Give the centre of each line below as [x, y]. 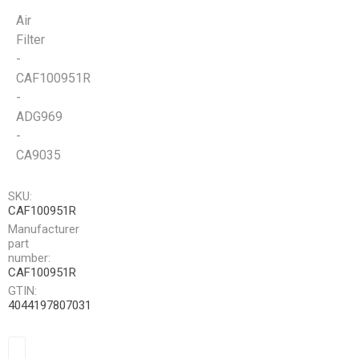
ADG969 [39, 117]
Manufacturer [44, 230]
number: [29, 258]
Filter [30, 40]
